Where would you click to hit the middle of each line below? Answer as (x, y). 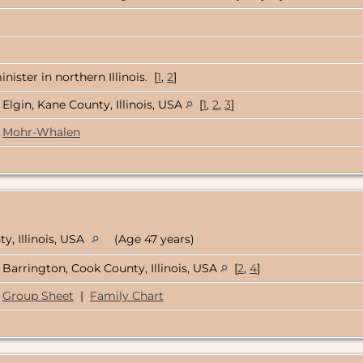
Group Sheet (38, 296)
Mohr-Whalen (41, 132)
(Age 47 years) (153, 239)
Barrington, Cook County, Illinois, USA (111, 269)
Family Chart (127, 296)
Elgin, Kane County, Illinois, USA (94, 105)
